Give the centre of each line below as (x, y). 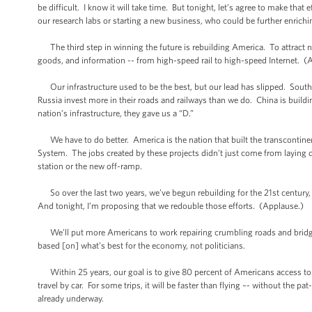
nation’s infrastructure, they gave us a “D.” (116, 113)
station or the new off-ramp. (90, 166)
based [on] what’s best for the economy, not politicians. (141, 245)
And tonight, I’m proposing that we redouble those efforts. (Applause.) (171, 206)
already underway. (71, 298)
